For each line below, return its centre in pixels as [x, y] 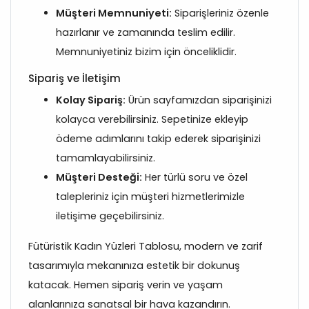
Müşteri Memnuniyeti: [114, 13]
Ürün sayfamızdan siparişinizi [199, 100]
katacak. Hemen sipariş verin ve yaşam [126, 285]
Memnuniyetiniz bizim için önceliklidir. [146, 51]
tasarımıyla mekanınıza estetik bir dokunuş [134, 265]
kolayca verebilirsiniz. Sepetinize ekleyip [152, 119]
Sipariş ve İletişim [74, 78]
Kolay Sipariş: [91, 100]
